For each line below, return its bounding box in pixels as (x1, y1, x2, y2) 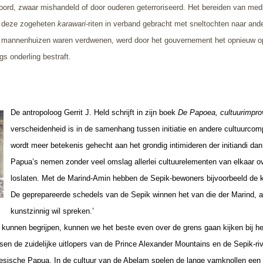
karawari (58, 19, 86, 28)
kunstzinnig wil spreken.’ (11, 206, 94, 215)
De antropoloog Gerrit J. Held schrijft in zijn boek (11, 107, 178, 117)
